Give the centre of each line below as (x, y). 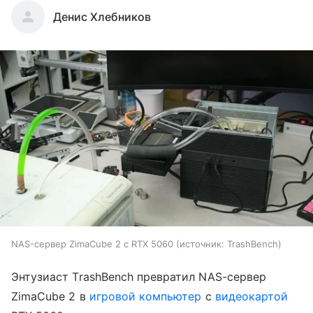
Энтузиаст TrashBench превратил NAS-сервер (139, 277)
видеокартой (252, 297)
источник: (202, 244)
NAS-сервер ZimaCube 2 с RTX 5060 (92, 244)
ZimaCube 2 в (50, 297)
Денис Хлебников (102, 16)
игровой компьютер (145, 297)
